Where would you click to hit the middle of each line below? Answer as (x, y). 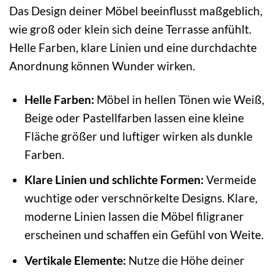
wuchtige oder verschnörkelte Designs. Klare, (141, 198)
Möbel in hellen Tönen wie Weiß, (179, 99)
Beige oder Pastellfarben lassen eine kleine (134, 117)
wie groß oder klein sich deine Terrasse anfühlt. (130, 29)
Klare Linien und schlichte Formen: (114, 180)
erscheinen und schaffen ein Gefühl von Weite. (144, 235)
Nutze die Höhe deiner (185, 260)
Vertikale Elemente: (75, 260)
